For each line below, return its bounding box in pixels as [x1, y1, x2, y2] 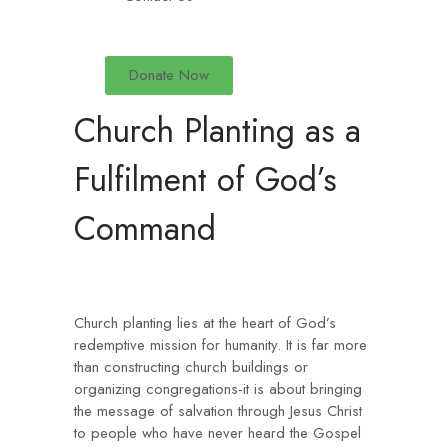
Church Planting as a [74, 107, 361, 154]
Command [74, 205, 216, 252]
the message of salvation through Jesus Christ [74, 400, 362, 422]
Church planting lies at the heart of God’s [74, 312, 336, 334]
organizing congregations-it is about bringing [74, 378, 362, 400]
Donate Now [129, 64, 209, 86]
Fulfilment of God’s [74, 156, 337, 203]
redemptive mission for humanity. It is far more [74, 334, 367, 356]
